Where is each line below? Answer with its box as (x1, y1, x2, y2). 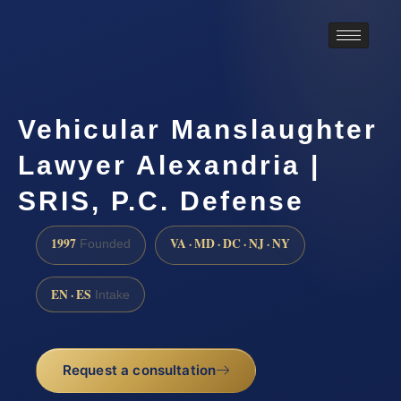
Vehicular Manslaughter (18, 114, 378, 144)
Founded (76, 236, 131, 251)
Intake (91, 287, 130, 302)
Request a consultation (62, 362, 217, 380)
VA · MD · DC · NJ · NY (170, 234, 290, 252)
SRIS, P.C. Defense (18, 185, 304, 216)
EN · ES (51, 285, 91, 303)
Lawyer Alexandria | (18, 149, 320, 180)
